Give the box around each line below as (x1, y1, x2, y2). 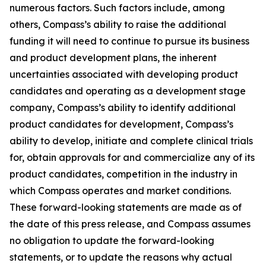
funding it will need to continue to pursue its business (9, 35, 249, 47)
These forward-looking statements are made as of (9, 201, 242, 213)
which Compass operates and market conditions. (9, 185, 231, 197)
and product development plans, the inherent (9, 52, 217, 64)
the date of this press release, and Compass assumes (9, 218, 251, 230)
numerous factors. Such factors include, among (9, 2, 225, 14)
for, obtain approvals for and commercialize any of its (9, 151, 255, 163)
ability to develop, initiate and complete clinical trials (9, 135, 253, 147)
